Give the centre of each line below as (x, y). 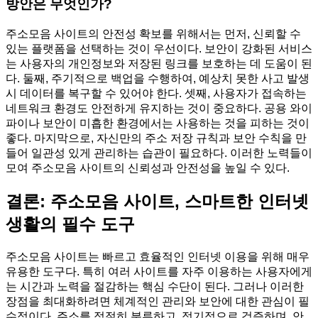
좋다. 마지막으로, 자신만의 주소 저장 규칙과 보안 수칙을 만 (156, 138)
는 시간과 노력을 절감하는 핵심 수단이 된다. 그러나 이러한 (155, 286)
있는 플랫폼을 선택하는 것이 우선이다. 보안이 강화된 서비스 (159, 48)
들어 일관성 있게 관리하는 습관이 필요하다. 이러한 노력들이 (159, 153)
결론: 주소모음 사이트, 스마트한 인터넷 (157, 201)
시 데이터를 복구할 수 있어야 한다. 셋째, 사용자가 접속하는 (156, 93)
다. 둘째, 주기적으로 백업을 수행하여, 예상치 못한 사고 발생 (158, 78)
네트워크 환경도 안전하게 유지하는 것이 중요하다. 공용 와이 (159, 108)
